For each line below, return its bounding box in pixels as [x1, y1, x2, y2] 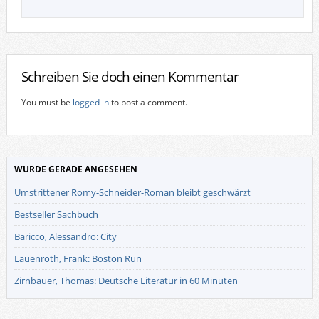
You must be [21, 95, 73, 108]
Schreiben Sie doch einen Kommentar [21, 67, 239, 85]
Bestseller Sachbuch [14, 207, 98, 221]
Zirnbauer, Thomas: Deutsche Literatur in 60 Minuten [14, 273, 238, 287]
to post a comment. [108, 95, 187, 108]
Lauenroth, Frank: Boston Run [14, 251, 142, 265]
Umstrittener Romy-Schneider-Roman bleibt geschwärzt [14, 185, 251, 199]
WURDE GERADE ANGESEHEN [14, 162, 137, 175]
